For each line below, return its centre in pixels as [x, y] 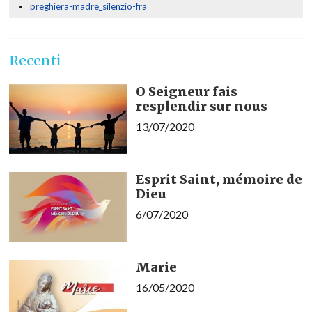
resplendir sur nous [201, 106]
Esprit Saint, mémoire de [219, 179]
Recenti [35, 61]
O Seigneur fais [186, 91]
